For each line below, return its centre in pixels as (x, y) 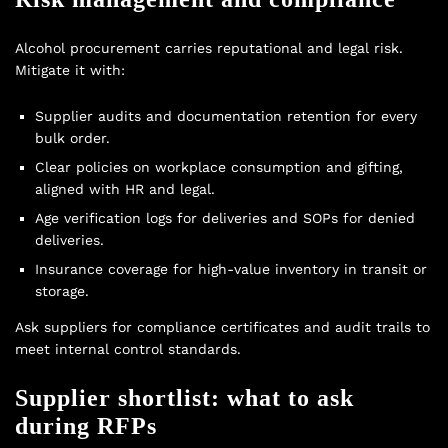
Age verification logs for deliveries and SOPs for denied (225, 217)
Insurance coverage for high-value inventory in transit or (231, 268)
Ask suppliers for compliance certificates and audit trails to (222, 326)
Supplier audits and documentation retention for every (226, 115)
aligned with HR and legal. (125, 188)
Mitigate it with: (70, 69)
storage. (62, 290)
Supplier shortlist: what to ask (184, 397)
